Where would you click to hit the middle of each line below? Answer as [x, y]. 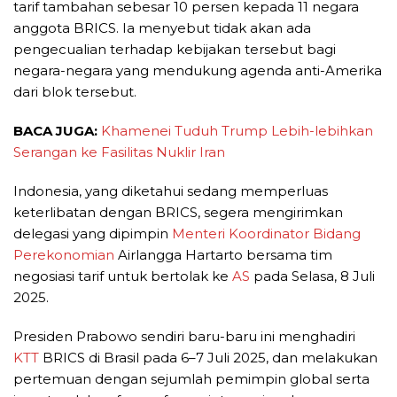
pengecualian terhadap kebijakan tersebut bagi [175, 50]
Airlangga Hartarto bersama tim [223, 255]
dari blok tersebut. [75, 92]
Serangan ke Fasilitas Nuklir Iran [119, 152]
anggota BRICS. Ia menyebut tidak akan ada [162, 28]
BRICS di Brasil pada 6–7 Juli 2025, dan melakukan [208, 358]
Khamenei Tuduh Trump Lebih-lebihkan [237, 131]
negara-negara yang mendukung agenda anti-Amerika [198, 71]
